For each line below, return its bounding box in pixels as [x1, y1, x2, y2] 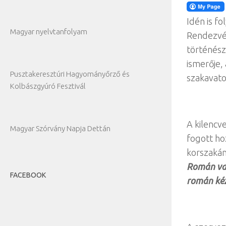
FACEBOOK [10, 171, 46, 179]
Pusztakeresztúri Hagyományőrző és [10, 70, 130, 78]
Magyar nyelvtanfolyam [10, 27, 87, 36]
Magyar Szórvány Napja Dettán [10, 124, 110, 133]
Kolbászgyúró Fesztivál [10, 82, 86, 90]
